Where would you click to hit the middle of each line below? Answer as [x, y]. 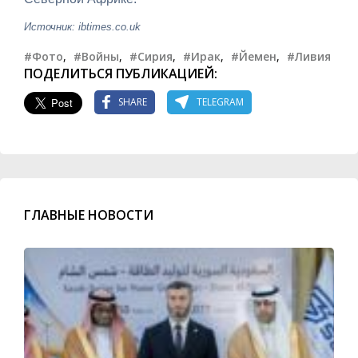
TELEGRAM [220, 102]
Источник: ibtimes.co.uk [82, 26]
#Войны [96, 56]
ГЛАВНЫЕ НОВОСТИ [89, 215]
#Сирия [151, 56]
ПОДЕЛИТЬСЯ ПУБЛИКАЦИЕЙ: [121, 73]
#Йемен [254, 56]
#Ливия [309, 56]
